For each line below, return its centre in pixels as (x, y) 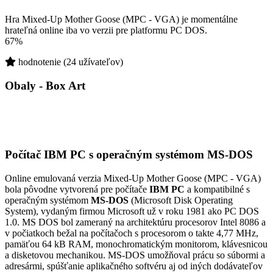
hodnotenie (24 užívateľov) (69, 62)
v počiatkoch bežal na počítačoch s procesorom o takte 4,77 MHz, (132, 233)
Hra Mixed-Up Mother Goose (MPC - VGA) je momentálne (121, 19)
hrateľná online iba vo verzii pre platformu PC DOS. (106, 30)
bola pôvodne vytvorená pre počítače (77, 189)
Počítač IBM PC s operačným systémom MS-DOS (129, 155)
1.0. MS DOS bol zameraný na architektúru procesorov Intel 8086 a (135, 222)
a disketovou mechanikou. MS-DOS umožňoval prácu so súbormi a (135, 255)
